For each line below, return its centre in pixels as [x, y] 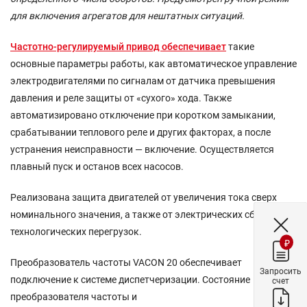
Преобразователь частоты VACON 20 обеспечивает [126, 263]
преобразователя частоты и [74, 297]
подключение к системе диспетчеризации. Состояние [130, 280]
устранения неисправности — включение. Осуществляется [142, 150]
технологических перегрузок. [76, 232]
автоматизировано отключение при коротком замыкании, [143, 115]
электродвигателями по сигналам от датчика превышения [143, 81]
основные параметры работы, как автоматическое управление [153, 64]
